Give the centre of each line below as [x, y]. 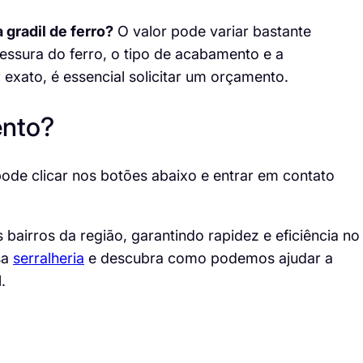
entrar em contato [273, 176]
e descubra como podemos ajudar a [208, 258]
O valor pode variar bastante [212, 32]
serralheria [48, 258]
